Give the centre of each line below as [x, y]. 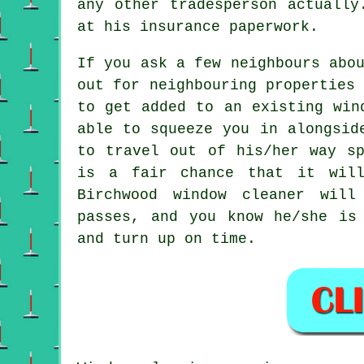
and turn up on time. [167, 238]
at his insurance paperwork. [198, 26]
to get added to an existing [205, 107]
